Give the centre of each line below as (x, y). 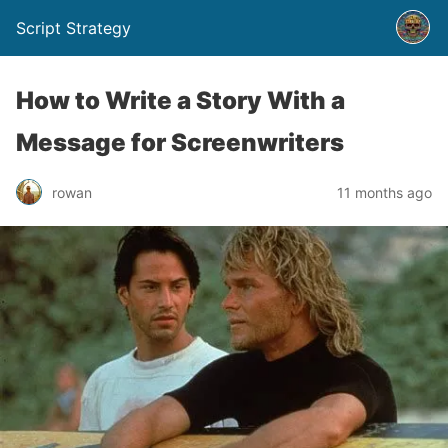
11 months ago (384, 192)
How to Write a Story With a (180, 100)
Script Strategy (73, 28)
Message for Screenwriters (180, 142)
